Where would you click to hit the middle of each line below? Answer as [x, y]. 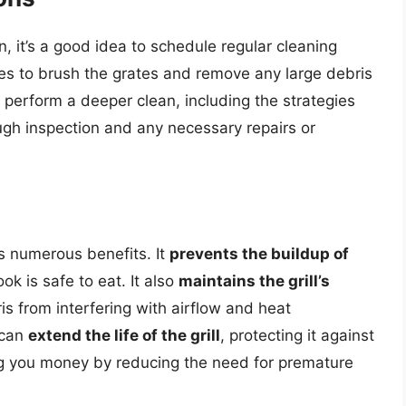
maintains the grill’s [254, 280]
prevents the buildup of [259, 253]
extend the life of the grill [124, 335]
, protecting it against [297, 335]
